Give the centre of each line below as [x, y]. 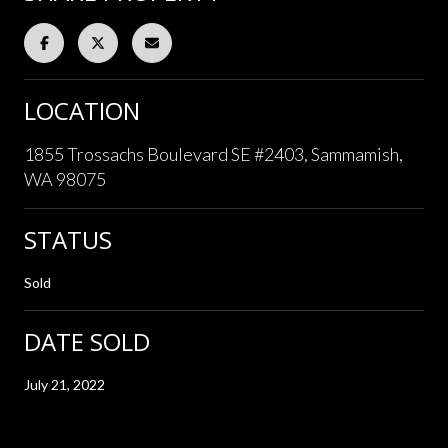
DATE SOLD [87, 341]
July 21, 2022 [64, 384]
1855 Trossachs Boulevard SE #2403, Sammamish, [213, 153]
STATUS [68, 239]
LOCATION [82, 110]
